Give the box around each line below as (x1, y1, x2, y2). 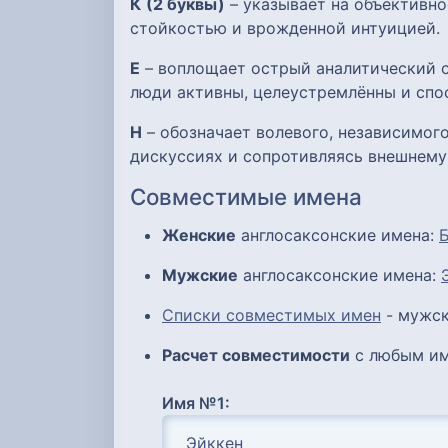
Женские (162, 224, 236, 245)
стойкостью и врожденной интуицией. (130, 18, 440, 39)
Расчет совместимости (162, 344, 350, 365)
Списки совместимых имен (162, 304, 381, 325)
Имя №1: (162, 392, 230, 413)
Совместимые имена (130, 183, 362, 211)
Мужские (162, 264, 238, 285)
